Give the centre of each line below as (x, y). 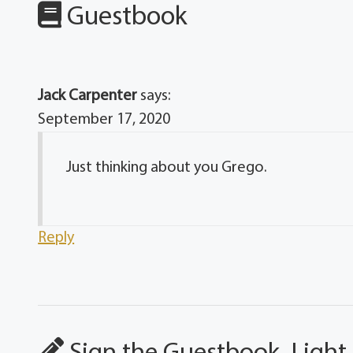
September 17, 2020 (104, 119)
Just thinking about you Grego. (167, 167)
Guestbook (125, 17)
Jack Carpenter (88, 96)
